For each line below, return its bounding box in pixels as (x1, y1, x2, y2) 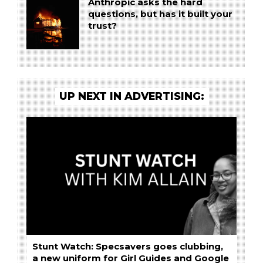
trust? (87, 21, 117, 32)
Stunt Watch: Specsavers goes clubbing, (32, 241, 223, 252)
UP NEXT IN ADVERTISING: (59, 89, 204, 102)
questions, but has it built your (87, 9, 232, 20)
